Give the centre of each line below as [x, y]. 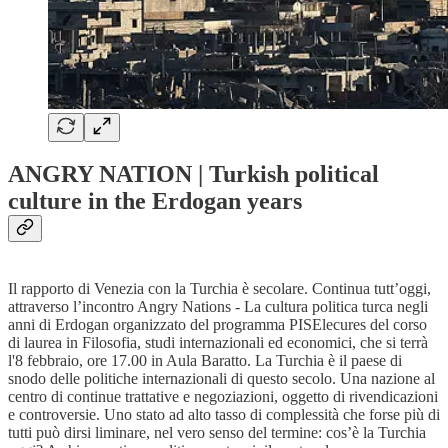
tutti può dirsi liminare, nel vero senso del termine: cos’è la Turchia [217, 433]
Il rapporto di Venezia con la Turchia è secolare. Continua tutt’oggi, [219, 289]
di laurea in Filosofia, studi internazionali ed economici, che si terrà [218, 343]
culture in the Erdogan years [158, 201]
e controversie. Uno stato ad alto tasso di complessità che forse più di [224, 415]
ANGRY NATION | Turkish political [193, 174]
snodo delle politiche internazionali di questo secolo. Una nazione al [221, 379]
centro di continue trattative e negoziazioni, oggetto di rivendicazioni [223, 397]
